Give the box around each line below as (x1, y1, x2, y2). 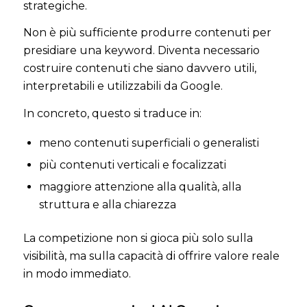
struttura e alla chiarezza (38, 197, 176, 211)
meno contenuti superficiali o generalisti (38, 136, 259, 149)
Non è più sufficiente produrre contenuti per (23, 26, 271, 40)
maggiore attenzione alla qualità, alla (38, 180, 241, 193)
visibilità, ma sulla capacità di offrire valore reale (23, 249, 280, 262)
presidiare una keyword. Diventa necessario (23, 44, 260, 58)
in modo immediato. (23, 267, 131, 280)
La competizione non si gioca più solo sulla (23, 231, 253, 245)
